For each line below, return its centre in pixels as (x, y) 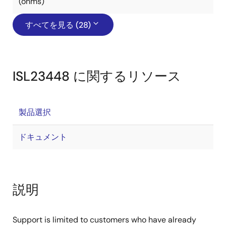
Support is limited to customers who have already (104, 220)
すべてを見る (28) (58, 25)
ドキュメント (43, 137)
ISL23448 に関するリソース (97, 76)
